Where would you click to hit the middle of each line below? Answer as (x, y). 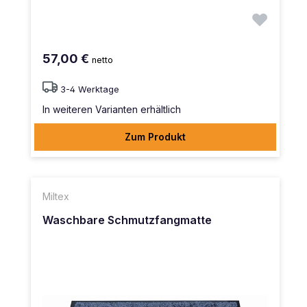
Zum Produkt (155, 136)
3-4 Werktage (90, 89)
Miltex (56, 196)
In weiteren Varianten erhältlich (112, 109)
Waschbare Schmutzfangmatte (127, 220)
